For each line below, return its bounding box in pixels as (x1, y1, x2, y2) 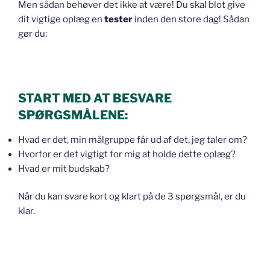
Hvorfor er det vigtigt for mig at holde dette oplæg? (18, 148, 236, 160)
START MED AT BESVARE (18, 90, 172, 105)
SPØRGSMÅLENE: (18, 107, 128, 122)
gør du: (18, 28, 47, 40)
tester (104, 14, 133, 25)
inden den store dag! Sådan (133, 14, 250, 25)
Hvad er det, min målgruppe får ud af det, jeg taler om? (18, 134, 247, 145)
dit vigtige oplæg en (18, 14, 104, 25)
